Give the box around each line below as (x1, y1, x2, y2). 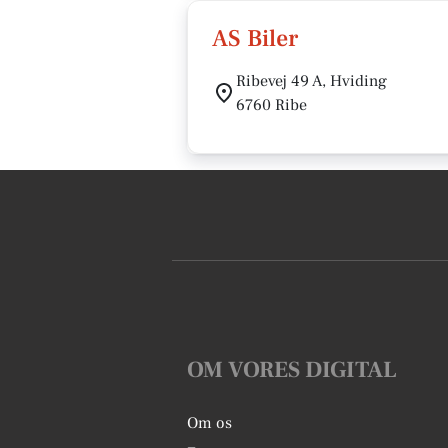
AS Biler (212, 23, 298, 54)
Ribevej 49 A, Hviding (236, 71, 387, 91)
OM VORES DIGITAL (187, 355, 397, 385)
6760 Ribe (236, 95, 307, 115)
